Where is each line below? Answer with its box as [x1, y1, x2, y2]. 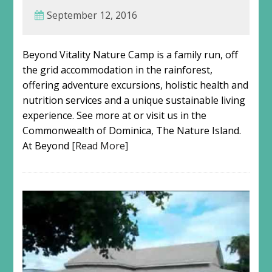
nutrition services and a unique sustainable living [22, 93, 245, 107]
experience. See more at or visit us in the [22, 108, 206, 122]
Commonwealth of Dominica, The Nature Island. [22, 123, 241, 137]
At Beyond [22, 138, 72, 152]
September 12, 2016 [46, 8, 137, 22]
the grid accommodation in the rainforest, [22, 63, 212, 76]
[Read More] [71, 138, 128, 152]
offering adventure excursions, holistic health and [22, 78, 248, 92]
